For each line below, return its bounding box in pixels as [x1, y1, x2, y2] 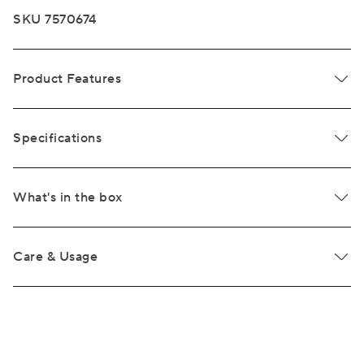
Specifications [13, 130, 102, 146]
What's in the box [13, 189, 123, 206]
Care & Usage [13, 249, 97, 265]
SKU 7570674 [13, 11, 97, 28]
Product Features [13, 71, 121, 87]
